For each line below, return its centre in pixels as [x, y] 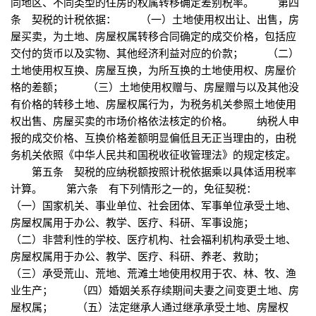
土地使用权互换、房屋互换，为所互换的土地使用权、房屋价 [153, 70]
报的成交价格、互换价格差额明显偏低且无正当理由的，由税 [153, 138]
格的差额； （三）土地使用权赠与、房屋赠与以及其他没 [155, 87]
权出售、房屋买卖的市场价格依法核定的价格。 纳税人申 [155, 121]
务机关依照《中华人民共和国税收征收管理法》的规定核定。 [153, 154]
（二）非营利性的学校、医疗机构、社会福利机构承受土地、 [153, 239]
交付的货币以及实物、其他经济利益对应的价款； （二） [155, 53]
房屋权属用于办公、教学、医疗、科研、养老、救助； [150, 256]
